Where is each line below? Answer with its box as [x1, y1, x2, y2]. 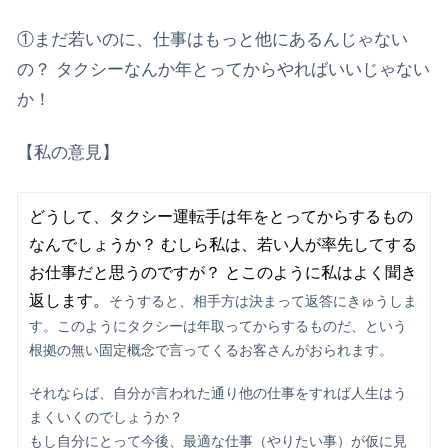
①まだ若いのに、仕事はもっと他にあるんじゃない [17, 29, 408, 49]
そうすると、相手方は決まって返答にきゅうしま [108, 294, 417, 310]
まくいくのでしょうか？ [28, 410, 183, 426]
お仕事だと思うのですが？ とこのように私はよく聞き [28, 264, 417, 282]
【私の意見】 [17, 143, 119, 163]
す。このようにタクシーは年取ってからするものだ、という [28, 319, 407, 335]
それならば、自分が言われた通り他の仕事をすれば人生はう [28, 386, 407, 402]
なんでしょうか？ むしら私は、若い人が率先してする [28, 236, 417, 254]
